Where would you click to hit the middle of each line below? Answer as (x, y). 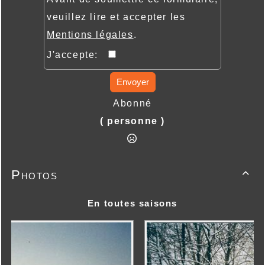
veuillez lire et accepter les (116, 17)
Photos (35, 175)
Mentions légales (90, 35)
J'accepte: (77, 55)
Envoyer (132, 82)
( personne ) (132, 121)
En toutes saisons (132, 203)
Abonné (132, 104)
